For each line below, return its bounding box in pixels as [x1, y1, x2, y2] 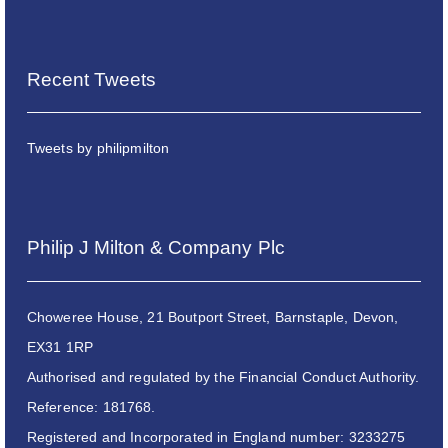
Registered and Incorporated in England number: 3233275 [26, 429, 406, 446]
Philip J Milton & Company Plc [26, 237, 285, 259]
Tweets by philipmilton [26, 140, 170, 157]
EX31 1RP [26, 339, 94, 356]
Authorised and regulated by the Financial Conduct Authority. [26, 369, 420, 386]
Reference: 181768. [26, 399, 156, 416]
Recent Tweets [26, 68, 157, 90]
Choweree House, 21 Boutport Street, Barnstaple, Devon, [26, 309, 399, 326]
